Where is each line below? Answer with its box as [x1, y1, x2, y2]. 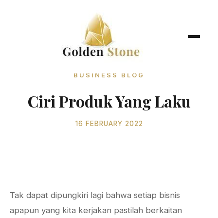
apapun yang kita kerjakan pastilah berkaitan [10, 205, 182, 215]
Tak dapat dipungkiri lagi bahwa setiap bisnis [10, 190, 180, 200]
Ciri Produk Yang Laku [27, 91, 191, 111]
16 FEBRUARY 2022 [75, 120, 143, 127]
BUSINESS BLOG [73, 72, 145, 79]
